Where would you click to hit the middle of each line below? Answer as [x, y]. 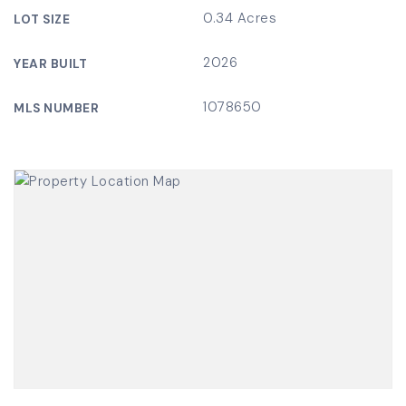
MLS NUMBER [56, 108]
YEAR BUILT [50, 64]
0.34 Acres [240, 18]
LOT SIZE [42, 19]
